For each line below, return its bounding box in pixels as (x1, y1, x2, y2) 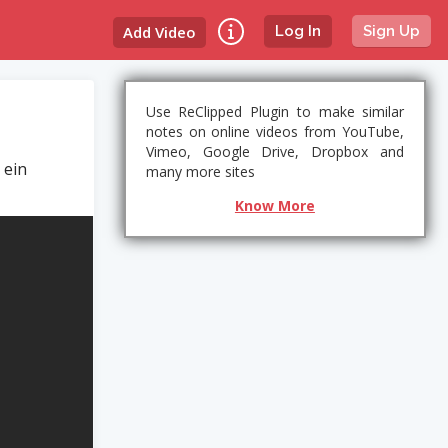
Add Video (123, 22, 197, 42)
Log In (275, 22, 322, 40)
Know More (234, 196, 315, 215)
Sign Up (363, 22, 421, 40)
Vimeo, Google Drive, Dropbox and (145, 142, 405, 161)
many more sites (145, 162, 255, 181)
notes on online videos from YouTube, (145, 122, 405, 141)
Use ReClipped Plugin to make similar (145, 102, 405, 121)
